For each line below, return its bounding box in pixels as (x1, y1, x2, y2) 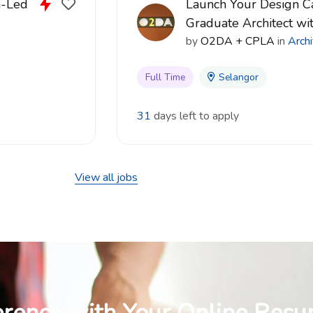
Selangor (219, 71, 259, 84)
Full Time (145, 71, 185, 84)
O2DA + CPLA (201, 34, 275, 49)
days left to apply (154, 108, 239, 124)
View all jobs (75, 170, 138, 185)
